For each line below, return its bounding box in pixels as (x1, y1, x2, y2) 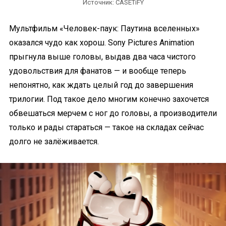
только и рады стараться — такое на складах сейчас (9, 123, 204, 132)
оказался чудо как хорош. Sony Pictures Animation (9, 38, 194, 47)
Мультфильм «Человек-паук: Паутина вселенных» (9, 24, 200, 33)
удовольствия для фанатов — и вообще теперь (9, 66, 186, 76)
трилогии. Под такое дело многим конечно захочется (9, 94, 209, 104)
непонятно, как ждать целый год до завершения (9, 80, 193, 90)
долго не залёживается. (9, 137, 99, 146)
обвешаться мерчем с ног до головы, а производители (9, 108, 217, 118)
